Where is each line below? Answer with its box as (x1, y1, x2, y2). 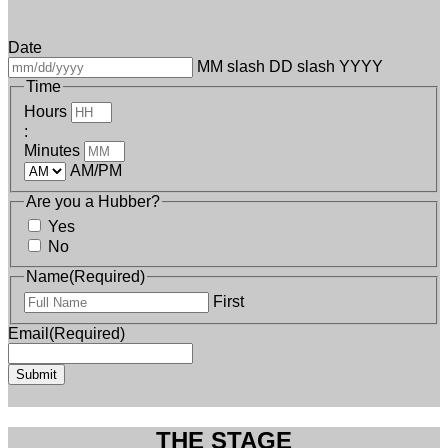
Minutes (24, 141, 80, 159)
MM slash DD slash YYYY (197, 58, 383, 76)
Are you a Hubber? (26, 192, 160, 210)
